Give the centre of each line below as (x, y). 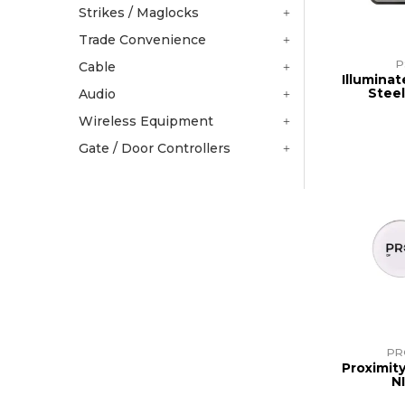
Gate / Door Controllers (155, 149)
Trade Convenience (142, 40)
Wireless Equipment (146, 122)
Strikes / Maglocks (139, 13)
